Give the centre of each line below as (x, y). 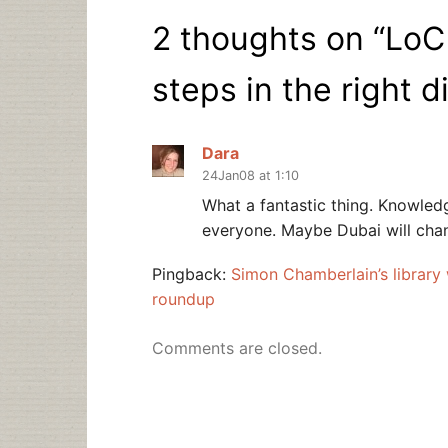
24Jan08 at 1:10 (250, 176)
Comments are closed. (237, 347)
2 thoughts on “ (268, 38)
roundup (183, 298)
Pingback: (191, 273)
